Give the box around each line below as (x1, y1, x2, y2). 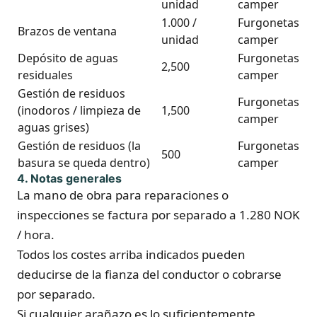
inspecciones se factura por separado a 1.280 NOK (17, 207, 300, 223)
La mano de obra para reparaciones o (17, 187, 229, 203)
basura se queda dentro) (18, 155, 150, 171)
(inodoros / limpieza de (18, 103, 141, 118)
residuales (18, 67, 73, 83)
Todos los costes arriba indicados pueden (17, 246, 246, 263)
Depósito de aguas (18, 50, 118, 66)
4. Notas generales (17, 171, 122, 185)
